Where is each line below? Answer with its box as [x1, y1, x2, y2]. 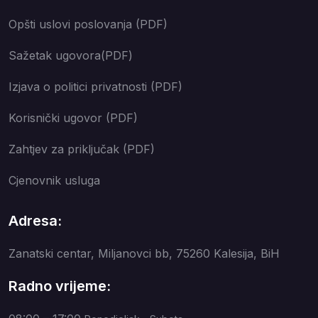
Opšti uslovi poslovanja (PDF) [9, 17, 168, 31]
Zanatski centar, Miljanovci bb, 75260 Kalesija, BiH [9, 246, 280, 261]
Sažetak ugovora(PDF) [9, 48, 133, 62]
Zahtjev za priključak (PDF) [9, 142, 155, 156]
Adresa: [9, 212, 62, 229]
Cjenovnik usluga [9, 173, 100, 187]
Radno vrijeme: [9, 278, 111, 295]
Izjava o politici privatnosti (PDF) [9, 79, 182, 94]
